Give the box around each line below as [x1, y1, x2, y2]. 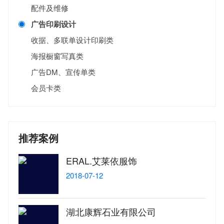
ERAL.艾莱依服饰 [66, 154, 137, 167]
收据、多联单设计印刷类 [31, 34, 113, 45]
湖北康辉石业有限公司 [66, 205, 156, 218]
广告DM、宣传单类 [31, 66, 95, 77]
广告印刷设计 [31, 18, 76, 30]
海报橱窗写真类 [31, 50, 83, 61]
